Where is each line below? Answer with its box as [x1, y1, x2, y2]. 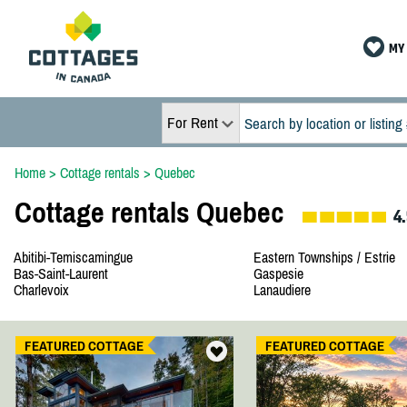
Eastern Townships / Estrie [253, 249, 395, 265]
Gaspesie [253, 265, 303, 282]
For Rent [166, 114, 218, 132]
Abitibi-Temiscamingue [13, 249, 133, 265]
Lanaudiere [253, 282, 311, 298]
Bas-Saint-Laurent [13, 265, 108, 282]
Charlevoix [13, 282, 69, 298]
